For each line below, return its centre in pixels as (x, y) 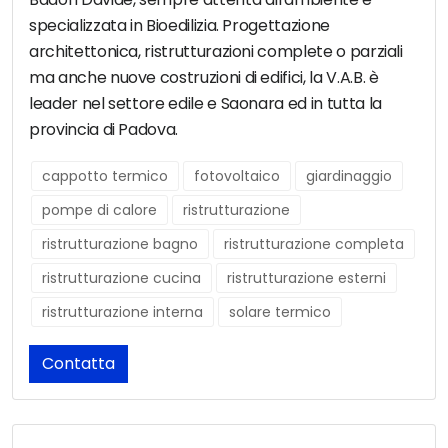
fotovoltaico (237, 176)
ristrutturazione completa (314, 244)
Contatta (78, 364)
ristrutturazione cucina (121, 278)
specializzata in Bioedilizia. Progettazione (179, 26)
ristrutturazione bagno (120, 244)
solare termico (280, 312)
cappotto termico (105, 176)
